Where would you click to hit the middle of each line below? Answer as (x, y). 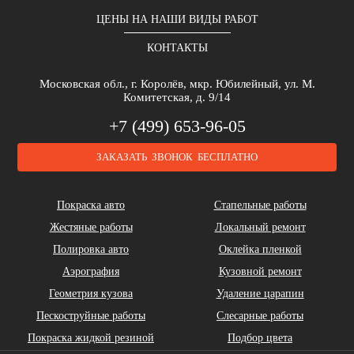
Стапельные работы (260, 205)
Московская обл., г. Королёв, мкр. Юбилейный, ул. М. (177, 84)
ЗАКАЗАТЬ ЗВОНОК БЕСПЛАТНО (177, 157)
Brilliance (76, 75)
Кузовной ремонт (260, 271)
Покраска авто (91, 205)
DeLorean (177, 301)
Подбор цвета (260, 338)
